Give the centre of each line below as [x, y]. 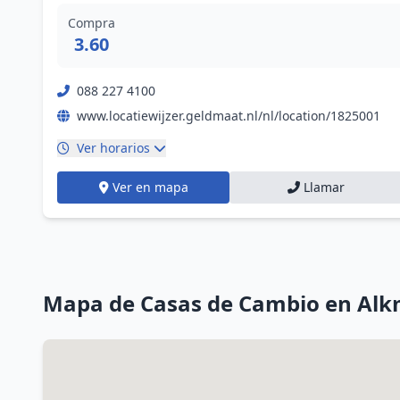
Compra [92, 23]
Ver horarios [113, 148]
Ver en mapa [150, 187]
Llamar [324, 187]
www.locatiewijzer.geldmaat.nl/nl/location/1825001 [229, 116]
